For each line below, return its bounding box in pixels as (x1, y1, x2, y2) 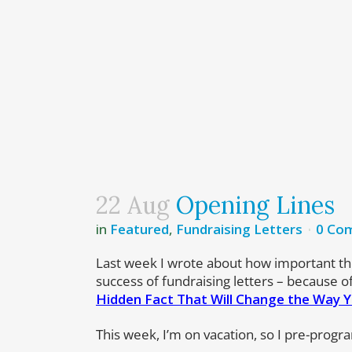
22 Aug (96, 190, 170, 221)
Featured (110, 220, 169, 239)
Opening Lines (170, 190, 335, 221)
